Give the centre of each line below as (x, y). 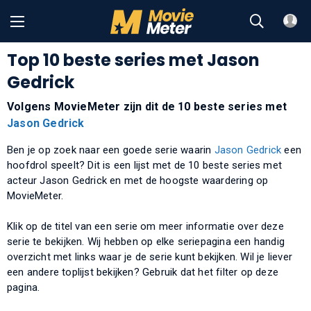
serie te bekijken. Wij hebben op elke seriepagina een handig (146, 241)
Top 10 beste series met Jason (133, 60)
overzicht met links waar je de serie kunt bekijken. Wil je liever (150, 257)
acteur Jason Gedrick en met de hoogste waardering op (138, 180)
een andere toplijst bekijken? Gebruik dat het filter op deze (143, 272)
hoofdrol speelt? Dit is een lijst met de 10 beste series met (145, 165)
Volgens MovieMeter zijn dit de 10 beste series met (147, 106)
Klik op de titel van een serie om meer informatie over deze (145, 226)
